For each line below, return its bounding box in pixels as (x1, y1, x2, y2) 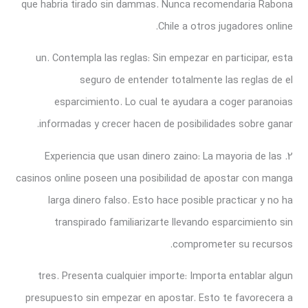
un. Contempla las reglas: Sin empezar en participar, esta (35, 51, 293, 67)
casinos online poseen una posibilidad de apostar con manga (15, 170, 293, 186)
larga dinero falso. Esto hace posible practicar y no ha (47, 192, 293, 208)
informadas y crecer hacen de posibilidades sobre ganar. (38, 117, 293, 133)
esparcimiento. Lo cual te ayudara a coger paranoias (54, 95, 293, 111)
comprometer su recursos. (172, 236, 293, 252)
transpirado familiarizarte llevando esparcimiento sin (54, 214, 293, 230)
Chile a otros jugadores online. (157, 19, 293, 34)
